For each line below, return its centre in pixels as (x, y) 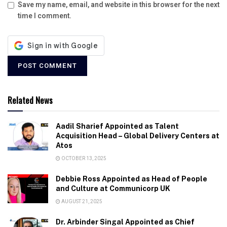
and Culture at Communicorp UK (113, 188)
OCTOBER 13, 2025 (83, 158)
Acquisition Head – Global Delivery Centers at (138, 136)
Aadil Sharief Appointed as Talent (117, 126)
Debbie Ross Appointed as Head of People (131, 179)
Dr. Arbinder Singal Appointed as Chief (125, 222)
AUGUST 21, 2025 (81, 201)
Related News (30, 100)
